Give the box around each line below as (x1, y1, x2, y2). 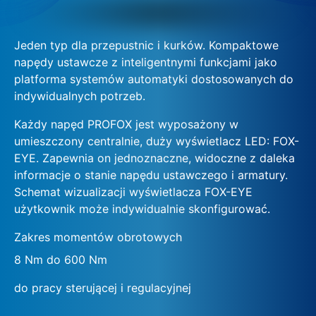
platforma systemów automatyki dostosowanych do (14, 71, 293, 86)
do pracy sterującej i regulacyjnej (14, 280, 191, 295)
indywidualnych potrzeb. (14, 88, 145, 103)
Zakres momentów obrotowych (14, 229, 182, 244)
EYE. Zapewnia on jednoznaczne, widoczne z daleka (14, 150, 295, 165)
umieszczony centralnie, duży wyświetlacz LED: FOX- (14, 133, 299, 148)
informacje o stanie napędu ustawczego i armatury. (14, 167, 288, 182)
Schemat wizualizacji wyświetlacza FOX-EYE (14, 184, 253, 199)
